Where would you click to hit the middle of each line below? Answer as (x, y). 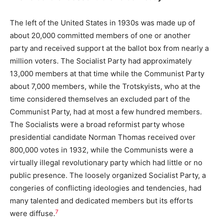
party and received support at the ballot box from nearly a (109, 48)
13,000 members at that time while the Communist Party (107, 74)
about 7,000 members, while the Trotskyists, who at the (105, 87)
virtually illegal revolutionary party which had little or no (106, 163)
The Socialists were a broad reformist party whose (97, 125)
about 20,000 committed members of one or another (100, 36)
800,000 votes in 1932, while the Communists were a (101, 150)
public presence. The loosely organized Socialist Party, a (108, 175)
